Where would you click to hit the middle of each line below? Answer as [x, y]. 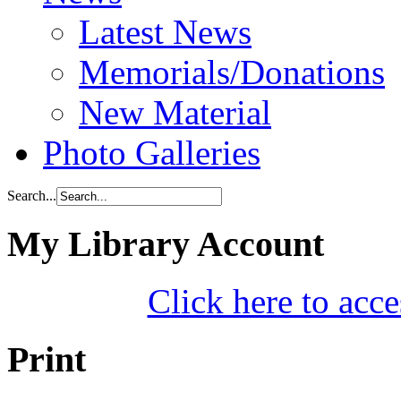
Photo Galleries [152, 152]
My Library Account [166, 243]
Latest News [165, 31]
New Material [175, 112]
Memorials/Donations [232, 72]
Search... [32, 195]
